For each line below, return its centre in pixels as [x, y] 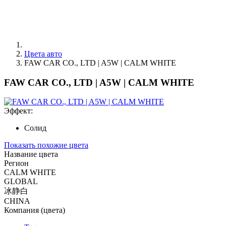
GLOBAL [21, 182]
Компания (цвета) [35, 210]
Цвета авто [43, 54]
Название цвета [31, 154]
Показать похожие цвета [46, 145]
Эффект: [18, 111]
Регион [16, 163]
